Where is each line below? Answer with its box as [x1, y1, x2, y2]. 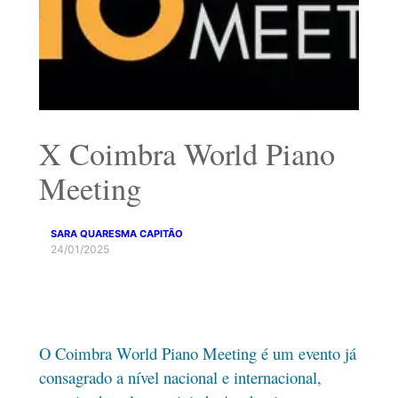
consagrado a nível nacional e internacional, [38, 366, 322, 389]
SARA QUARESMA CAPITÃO [51, 227, 184, 240]
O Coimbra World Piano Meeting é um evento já [38, 342, 356, 365]
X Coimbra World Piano [38, 132, 335, 174]
